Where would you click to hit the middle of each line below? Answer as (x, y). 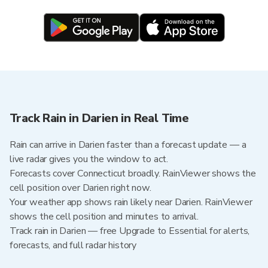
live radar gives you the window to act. (89, 159)
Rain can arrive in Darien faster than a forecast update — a (128, 145)
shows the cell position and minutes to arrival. (104, 217)
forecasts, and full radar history (73, 245)
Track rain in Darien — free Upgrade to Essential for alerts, (130, 231)
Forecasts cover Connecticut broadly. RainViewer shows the (133, 173)
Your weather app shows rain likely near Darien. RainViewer (131, 202)
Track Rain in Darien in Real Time (99, 118)
